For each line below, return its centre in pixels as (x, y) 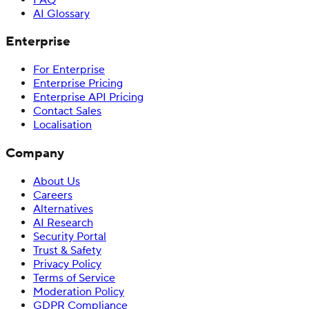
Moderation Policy (79, 291)
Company (35, 153)
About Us (57, 181)
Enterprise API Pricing (88, 98)
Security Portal (70, 236)
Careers (53, 195)
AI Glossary (61, 13)
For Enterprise (69, 70)
